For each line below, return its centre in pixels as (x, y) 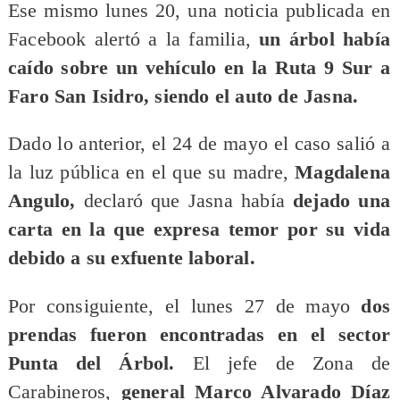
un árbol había (325, 39)
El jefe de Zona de (292, 363)
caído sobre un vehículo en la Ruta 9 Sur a (199, 67)
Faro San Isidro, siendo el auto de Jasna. (186, 96)
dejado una (342, 201)
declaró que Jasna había (188, 201)
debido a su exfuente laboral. (131, 258)
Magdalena (343, 173)
